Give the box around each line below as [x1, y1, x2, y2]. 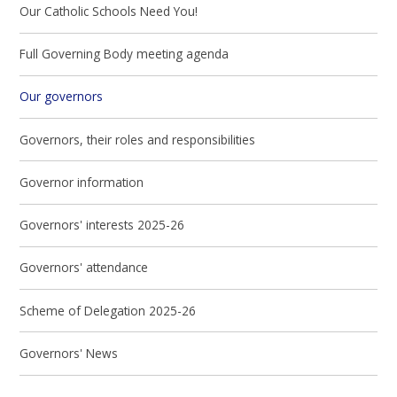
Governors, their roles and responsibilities [19, 130, 256, 148]
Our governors [19, 88, 104, 105]
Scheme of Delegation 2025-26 [19, 301, 197, 319]
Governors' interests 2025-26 [19, 216, 185, 234]
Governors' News [19, 344, 119, 362]
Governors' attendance [19, 259, 149, 276]
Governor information [19, 173, 144, 191]
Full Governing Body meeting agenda [19, 45, 230, 63]
